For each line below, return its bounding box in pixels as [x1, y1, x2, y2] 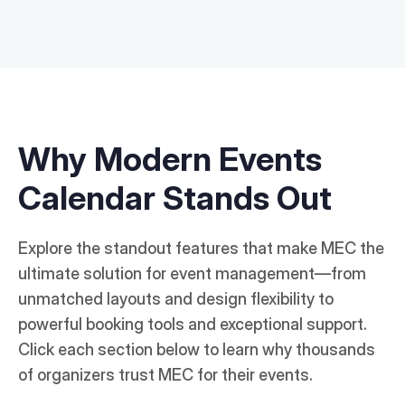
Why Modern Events [18, 139, 322, 180]
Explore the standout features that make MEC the [18, 239, 384, 259]
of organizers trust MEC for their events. [18, 365, 313, 385]
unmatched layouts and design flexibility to [18, 289, 334, 309]
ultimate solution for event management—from [18, 264, 366, 284]
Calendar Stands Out [18, 178, 332, 219]
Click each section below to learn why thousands [18, 340, 375, 360]
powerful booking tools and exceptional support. [18, 315, 367, 334]
